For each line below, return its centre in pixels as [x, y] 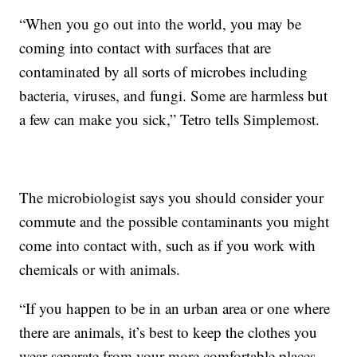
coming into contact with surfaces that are [145, 48]
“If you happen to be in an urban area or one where [175, 308]
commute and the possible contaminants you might [175, 222]
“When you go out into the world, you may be [161, 24]
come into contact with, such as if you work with [168, 245]
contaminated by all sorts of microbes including [164, 72]
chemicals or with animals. [100, 269]
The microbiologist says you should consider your [172, 198]
